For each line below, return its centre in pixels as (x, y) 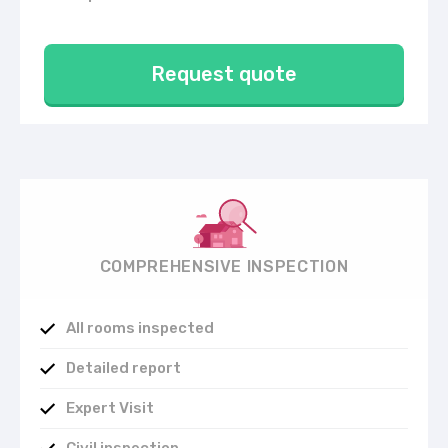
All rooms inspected (140, 328)
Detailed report (123, 368)
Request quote (224, 73)
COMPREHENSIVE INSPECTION (224, 266)
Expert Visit (110, 408)
